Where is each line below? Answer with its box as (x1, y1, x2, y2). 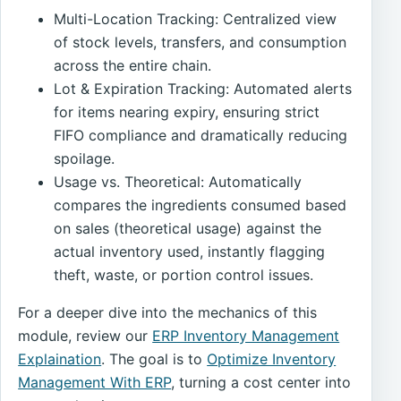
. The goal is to (101, 349, 208, 368)
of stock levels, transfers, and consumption (54, 32, 347, 51)
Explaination (18, 349, 102, 368)
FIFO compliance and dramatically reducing (54, 125, 348, 144)
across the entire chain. (54, 55, 212, 74)
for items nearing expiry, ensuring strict (54, 102, 320, 121)
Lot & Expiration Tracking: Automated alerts (54, 79, 353, 98)
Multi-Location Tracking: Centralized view (54, 9, 337, 28)
